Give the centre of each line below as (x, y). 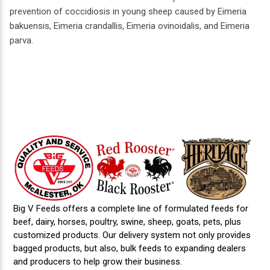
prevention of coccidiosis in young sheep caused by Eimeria (128, 12)
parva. (21, 41)
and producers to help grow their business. (98, 262)
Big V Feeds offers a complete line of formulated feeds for (131, 209)
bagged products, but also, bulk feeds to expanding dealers (130, 249)
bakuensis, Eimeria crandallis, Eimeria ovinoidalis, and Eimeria (130, 26)
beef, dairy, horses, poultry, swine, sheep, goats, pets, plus (127, 222)
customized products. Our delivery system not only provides (132, 235)
